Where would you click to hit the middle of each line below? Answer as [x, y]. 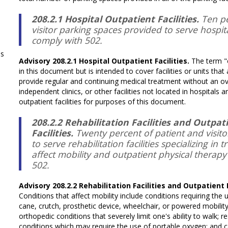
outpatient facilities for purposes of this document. [103, 101]
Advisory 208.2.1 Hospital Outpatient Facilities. [105, 61]
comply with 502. [67, 40]
